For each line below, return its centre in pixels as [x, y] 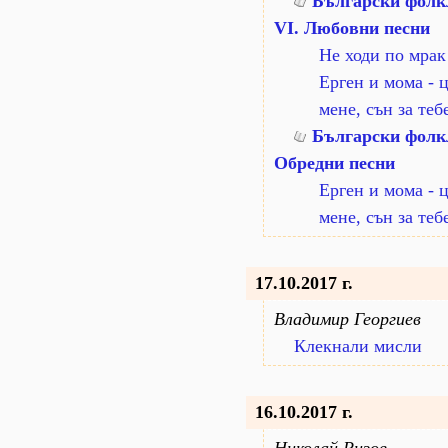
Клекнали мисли [358, 346]
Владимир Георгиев [347, 319]
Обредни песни [334, 163]
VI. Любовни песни [352, 28]
